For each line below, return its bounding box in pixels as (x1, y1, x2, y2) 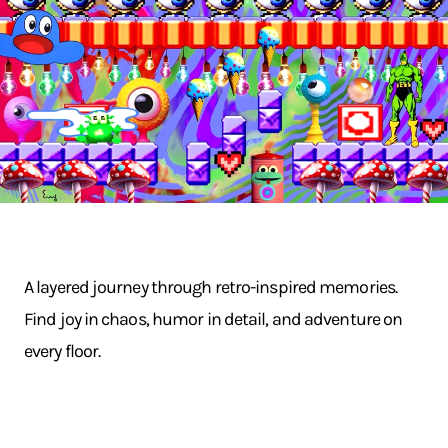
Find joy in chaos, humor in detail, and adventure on (24, 308, 403, 330)
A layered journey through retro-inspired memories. (24, 276, 398, 298)
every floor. (24, 340, 101, 362)
